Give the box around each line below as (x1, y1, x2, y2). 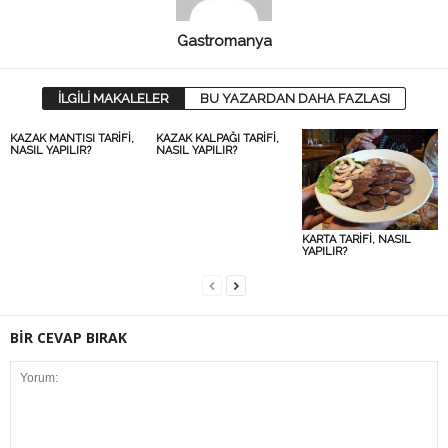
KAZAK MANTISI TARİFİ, (10, 131, 134, 145)
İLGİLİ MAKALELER (58, 90, 169, 106)
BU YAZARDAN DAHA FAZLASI (200, 90, 390, 106)
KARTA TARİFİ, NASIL (301, 233, 411, 247)
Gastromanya (176, 31, 272, 50)
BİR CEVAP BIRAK (10, 328, 127, 348)
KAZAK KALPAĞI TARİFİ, (155, 131, 279, 145)
